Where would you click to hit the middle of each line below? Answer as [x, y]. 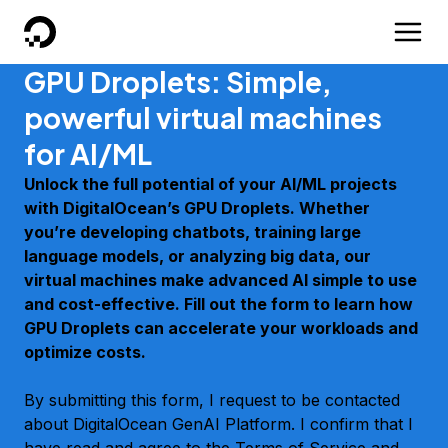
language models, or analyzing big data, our [197, 256]
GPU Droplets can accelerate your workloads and [221, 328]
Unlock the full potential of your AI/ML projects [210, 184]
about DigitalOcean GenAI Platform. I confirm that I [218, 424]
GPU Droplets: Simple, [178, 81]
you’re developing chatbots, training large [192, 232]
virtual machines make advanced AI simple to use [220, 280]
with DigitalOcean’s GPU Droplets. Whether [197, 208]
